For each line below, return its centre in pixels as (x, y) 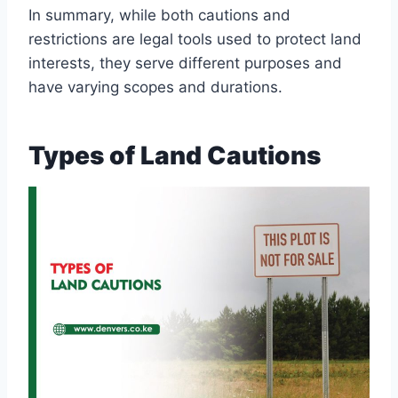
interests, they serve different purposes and (185, 64)
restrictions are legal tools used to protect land (195, 40)
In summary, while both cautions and (159, 16)
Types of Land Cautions (175, 156)
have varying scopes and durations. (155, 88)
